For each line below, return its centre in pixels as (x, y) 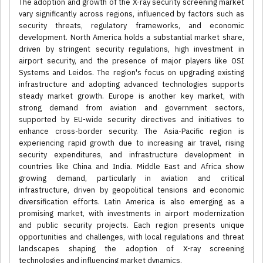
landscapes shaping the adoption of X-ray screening (131, 249)
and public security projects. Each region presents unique (131, 225)
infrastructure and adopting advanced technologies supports (131, 85)
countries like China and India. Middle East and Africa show (131, 167)
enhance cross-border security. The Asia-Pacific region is (131, 131)
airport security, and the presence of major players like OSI (131, 61)
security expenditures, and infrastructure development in (131, 155)
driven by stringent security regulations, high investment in (131, 49)
